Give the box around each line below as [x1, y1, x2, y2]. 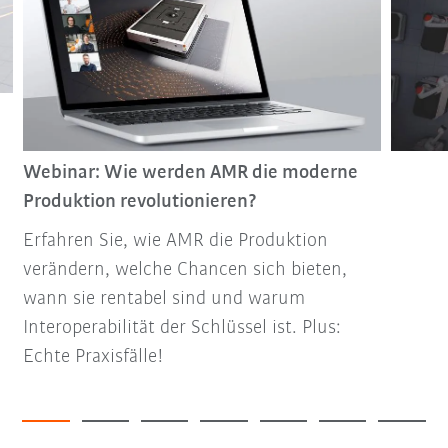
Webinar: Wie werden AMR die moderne [22, 162, 358, 183]
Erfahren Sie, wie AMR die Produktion [22, 230, 328, 251]
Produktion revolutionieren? [22, 191, 258, 212]
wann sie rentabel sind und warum [22, 288, 305, 309]
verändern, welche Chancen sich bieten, [22, 259, 347, 280]
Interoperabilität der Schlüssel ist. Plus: [22, 317, 341, 338]
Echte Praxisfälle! [22, 346, 164, 367]
